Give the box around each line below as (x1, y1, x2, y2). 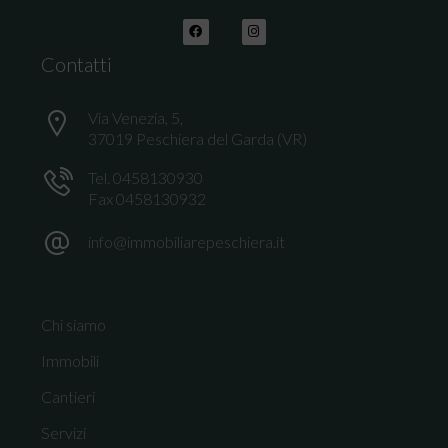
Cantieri (41, 386, 96, 406)
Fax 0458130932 (88, 188, 207, 208)
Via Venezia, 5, (88, 107, 184, 127)
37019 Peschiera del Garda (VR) (88, 128, 308, 148)
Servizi (41, 422, 87, 442)
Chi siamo (41, 314, 107, 334)
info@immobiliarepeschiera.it (88, 231, 286, 251)
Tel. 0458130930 (88, 167, 204, 187)
